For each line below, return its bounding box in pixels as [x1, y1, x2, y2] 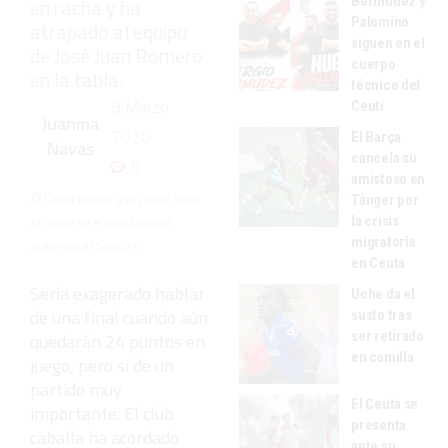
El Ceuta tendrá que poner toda [30, 186, 197, 208]
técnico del [351, 75, 421, 94]
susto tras [351, 305, 412, 324]
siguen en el [351, 33, 425, 52]
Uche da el [351, 284, 415, 303]
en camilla [351, 347, 414, 366]
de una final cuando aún [30, 303, 208, 331]
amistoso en [351, 169, 426, 188]
